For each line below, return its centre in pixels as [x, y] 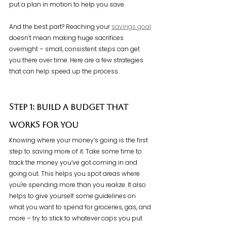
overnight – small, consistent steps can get [75, 49]
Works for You [44, 126]
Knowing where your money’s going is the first [79, 140]
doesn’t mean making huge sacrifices [67, 38]
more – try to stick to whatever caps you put [77, 218]
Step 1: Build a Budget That [70, 108]
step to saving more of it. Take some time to [76, 152]
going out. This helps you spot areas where [75, 174]
